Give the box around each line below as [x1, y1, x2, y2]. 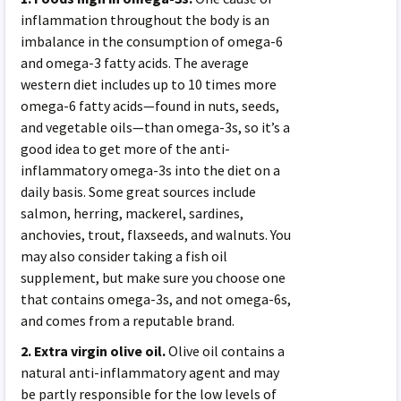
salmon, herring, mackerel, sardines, [21, 203, 244, 222]
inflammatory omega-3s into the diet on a [21, 160, 281, 179]
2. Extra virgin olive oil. [21, 341, 166, 360]
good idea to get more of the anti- [21, 139, 231, 158]
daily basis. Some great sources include [21, 182, 257, 200]
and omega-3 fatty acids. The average [21, 53, 250, 72]
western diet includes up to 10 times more [21, 74, 277, 93]
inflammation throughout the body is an [21, 10, 270, 29]
